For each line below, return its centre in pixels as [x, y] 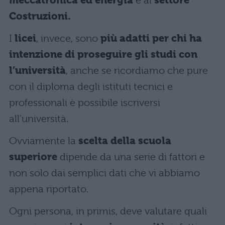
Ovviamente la [44, 141]
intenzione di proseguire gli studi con [103, 54]
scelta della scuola [125, 141]
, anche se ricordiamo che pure [137, 70]
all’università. [39, 119]
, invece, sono [68, 38]
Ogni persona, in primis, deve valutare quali [108, 211]
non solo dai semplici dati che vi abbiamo [104, 173]
